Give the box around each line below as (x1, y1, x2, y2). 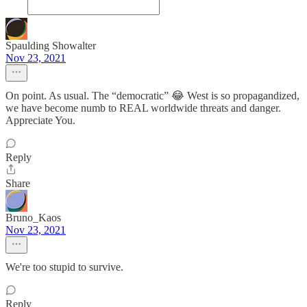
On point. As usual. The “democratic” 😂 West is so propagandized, (5, 90, 299, 102)
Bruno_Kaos (5, 212, 61, 224)
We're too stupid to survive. (5, 261, 123, 273)
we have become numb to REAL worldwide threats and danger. (5, 102, 281, 114)
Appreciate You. (5, 114, 75, 127)
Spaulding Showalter (5, 40, 96, 52)
